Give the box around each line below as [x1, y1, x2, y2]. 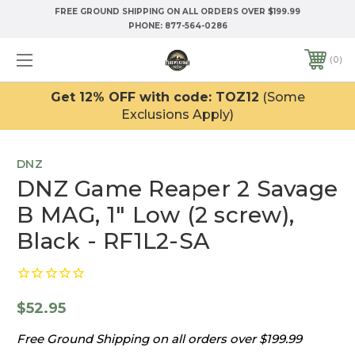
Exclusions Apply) [121, 106, 234, 122]
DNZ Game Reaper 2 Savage [17, 174, 338, 202]
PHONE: [128, 21, 165, 31]
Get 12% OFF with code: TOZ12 [50, 89, 259, 105]
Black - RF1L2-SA [17, 227, 210, 254]
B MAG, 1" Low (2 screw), [17, 200, 294, 228]
